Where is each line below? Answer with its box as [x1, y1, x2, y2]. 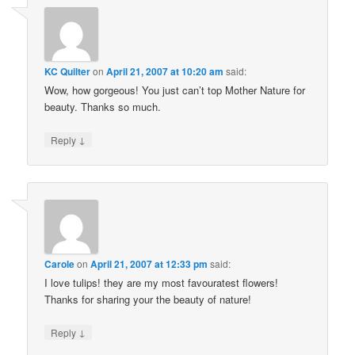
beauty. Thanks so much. [44, 98, 162, 114]
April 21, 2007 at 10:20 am [106, 63, 224, 78]
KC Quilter [44, 63, 91, 78]
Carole [44, 257, 75, 272]
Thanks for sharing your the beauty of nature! [44, 292, 252, 307]
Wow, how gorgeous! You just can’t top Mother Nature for [44, 82, 306, 97]
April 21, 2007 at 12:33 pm [90, 257, 208, 272]
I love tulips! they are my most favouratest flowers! [44, 275, 279, 291]
